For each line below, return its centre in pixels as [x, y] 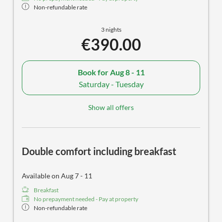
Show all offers [111, 108]
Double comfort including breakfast [99, 151]
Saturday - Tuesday [111, 84]
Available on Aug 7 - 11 [57, 176]
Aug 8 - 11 [127, 72]
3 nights [111, 30]
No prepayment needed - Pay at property [86, 199]
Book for [94, 72]
